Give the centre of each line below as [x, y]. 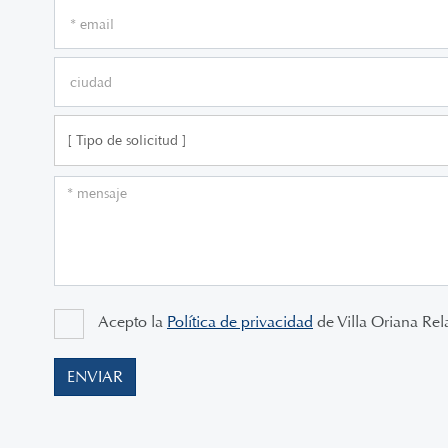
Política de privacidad [240, 321]
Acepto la [132, 321]
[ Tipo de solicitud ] [127, 140]
